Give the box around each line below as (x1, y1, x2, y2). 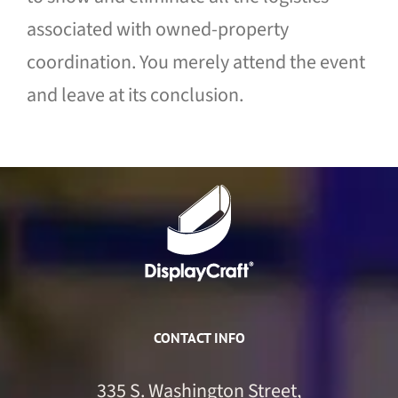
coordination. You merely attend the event (26, 48, 365, 76)
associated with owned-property (26, 15, 289, 44)
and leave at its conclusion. (26, 81, 243, 109)
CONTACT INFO (153, 329, 245, 346)
